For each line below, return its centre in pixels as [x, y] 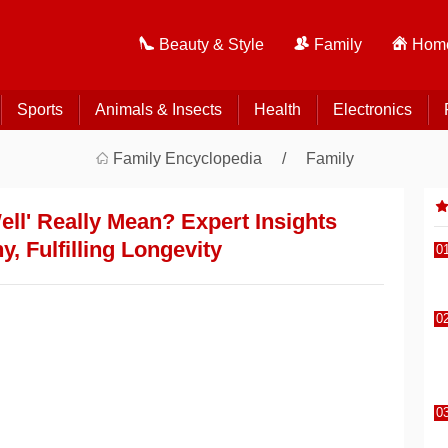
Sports [39, 109]
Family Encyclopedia [187, 158]
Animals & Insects [158, 109]
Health [277, 109]
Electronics [372, 109]
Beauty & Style [211, 44]
